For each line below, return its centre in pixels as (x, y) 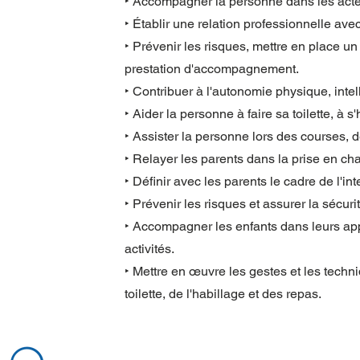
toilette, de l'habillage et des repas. (223, 294)
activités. (149, 249)
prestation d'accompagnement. (212, 69)
